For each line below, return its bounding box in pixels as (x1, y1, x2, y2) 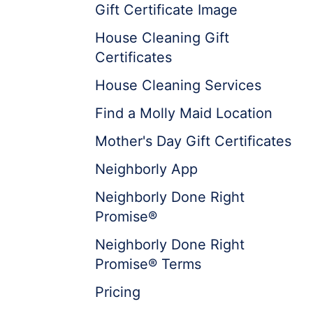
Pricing (95, 284, 140, 300)
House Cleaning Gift (95, 29, 229, 46)
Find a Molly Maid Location (95, 105, 272, 122)
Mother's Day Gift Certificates (95, 133, 291, 150)
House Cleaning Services (95, 77, 261, 94)
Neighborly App (95, 161, 198, 177)
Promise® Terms (95, 256, 201, 272)
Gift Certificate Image (95, 1, 238, 18)
